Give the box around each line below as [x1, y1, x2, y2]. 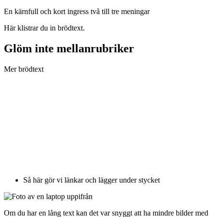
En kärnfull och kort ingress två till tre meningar [4, 7, 150, 15]
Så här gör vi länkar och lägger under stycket [23, 175, 160, 184]
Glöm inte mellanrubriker [4, 42, 134, 55]
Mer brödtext [4, 64, 44, 73]
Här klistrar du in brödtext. [4, 23, 85, 32]
